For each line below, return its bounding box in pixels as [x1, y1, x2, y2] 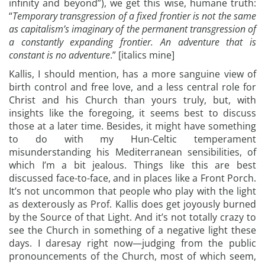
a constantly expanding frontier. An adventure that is [9, 35, 256, 49]
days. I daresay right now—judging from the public [9, 237, 256, 250]
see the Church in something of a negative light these [9, 224, 256, 237]
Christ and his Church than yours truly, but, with [9, 93, 256, 106]
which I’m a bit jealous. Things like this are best [9, 159, 256, 172]
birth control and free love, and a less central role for [9, 80, 256, 93]
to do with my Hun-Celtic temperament [9, 132, 256, 146]
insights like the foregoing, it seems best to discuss [9, 106, 256, 119]
